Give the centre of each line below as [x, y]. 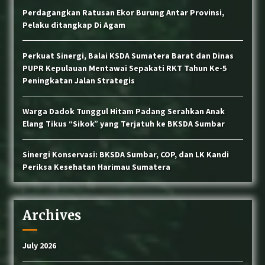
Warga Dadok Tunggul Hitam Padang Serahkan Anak [123, 112]
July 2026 [39, 246]
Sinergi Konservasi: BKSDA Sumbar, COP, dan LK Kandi [125, 155]
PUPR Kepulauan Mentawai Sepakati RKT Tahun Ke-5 [124, 68]
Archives [51, 216]
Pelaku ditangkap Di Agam [74, 25]
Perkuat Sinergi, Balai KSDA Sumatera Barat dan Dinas [128, 56]
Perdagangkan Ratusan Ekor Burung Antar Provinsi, [123, 13]
